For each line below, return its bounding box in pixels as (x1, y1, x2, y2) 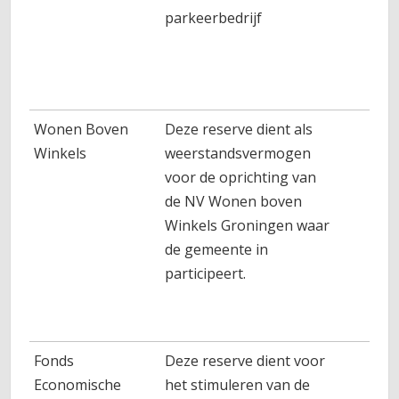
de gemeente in (165, 240, 269, 259)
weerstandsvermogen (165, 143, 312, 163)
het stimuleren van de (165, 375, 311, 395)
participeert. (165, 264, 247, 283)
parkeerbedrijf (165, 8, 263, 28)
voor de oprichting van (165, 167, 317, 187)
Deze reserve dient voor (165, 351, 326, 370)
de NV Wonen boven (165, 191, 303, 211)
